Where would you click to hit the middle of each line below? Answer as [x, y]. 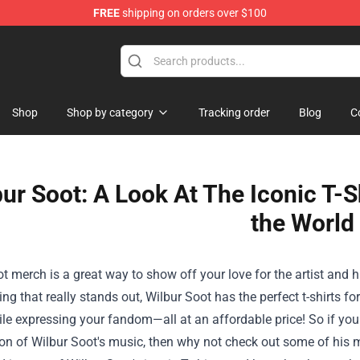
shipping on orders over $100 [193, 13]
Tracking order [234, 112]
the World [302, 223]
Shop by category [110, 112]
